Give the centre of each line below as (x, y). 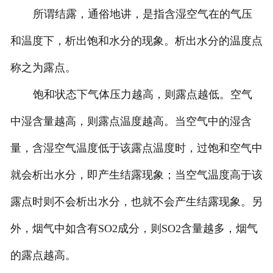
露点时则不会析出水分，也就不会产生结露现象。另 (136, 202)
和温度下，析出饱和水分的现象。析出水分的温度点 (136, 41)
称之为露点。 (43, 68)
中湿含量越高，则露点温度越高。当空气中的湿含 (131, 122)
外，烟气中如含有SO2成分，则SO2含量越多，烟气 (134, 229)
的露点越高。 (43, 256)
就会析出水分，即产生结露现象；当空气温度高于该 (136, 175)
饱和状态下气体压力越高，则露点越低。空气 (142, 95)
